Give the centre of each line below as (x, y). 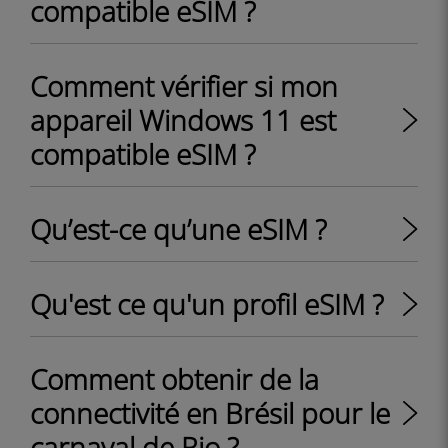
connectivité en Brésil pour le (210, 413)
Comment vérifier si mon (184, 86)
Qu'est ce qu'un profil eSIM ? (207, 304)
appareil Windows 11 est (183, 120)
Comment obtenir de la (174, 379)
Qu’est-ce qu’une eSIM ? (178, 229)
